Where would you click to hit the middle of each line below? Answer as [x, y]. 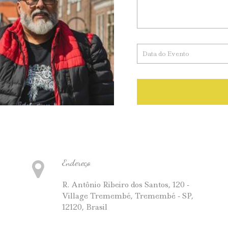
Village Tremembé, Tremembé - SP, [127, 196]
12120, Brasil [84, 207]
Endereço [76, 162]
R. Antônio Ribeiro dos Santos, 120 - [125, 185]
